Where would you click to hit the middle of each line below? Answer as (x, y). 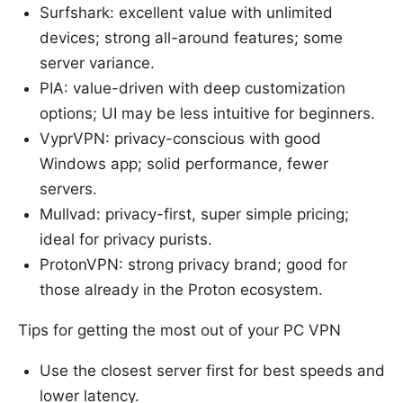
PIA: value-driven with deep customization (193, 89)
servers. (68, 189)
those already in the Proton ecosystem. (181, 290)
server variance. (97, 63)
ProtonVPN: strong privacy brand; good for (193, 265)
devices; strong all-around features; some (191, 38)
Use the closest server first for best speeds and (212, 371)
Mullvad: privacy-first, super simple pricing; (194, 215)
